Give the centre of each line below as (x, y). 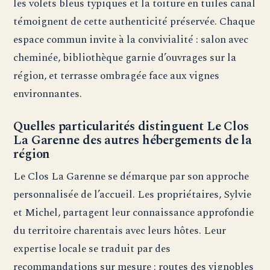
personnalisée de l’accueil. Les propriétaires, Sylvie (133, 195)
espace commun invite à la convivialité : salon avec (131, 40)
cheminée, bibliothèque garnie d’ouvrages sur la (125, 58)
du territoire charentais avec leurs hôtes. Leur (120, 231)
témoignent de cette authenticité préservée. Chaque (134, 22)
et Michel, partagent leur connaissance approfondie (134, 213)
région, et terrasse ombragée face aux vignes (117, 76)
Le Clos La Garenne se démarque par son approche (131, 177)
